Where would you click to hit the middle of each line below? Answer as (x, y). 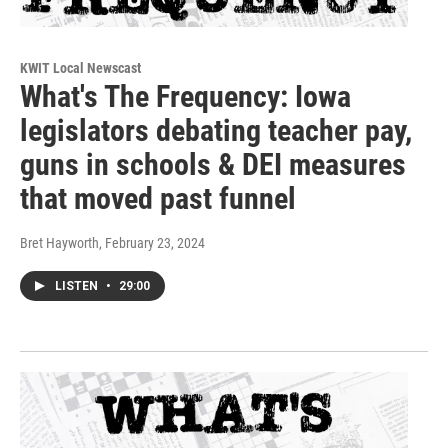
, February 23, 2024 (152, 242)
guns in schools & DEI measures (213, 164)
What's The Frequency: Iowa (185, 96)
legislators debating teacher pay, (216, 130)
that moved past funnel (158, 198)
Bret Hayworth (59, 242)
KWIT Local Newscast (80, 67)
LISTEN (78, 285)
